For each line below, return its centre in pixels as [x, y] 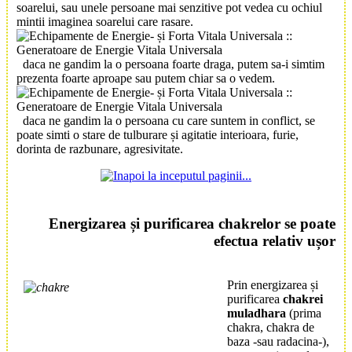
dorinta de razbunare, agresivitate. [100, 148]
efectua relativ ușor [275, 240]
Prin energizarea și [273, 285]
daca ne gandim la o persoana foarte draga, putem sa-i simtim [174, 64]
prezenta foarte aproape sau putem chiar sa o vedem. [146, 78]
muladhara [257, 313]
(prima [304, 313]
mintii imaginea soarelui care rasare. [105, 21]
